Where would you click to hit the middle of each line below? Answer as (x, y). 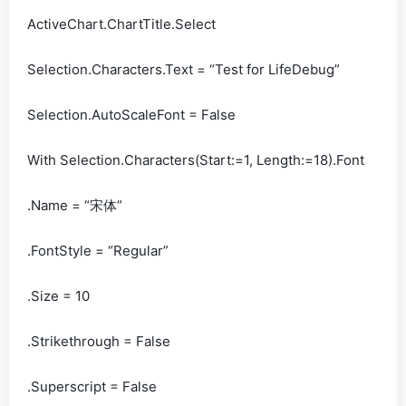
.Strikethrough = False (99, 341)
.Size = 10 (58, 296)
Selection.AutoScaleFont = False (131, 115)
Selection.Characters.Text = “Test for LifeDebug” (184, 69)
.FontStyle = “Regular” (98, 251)
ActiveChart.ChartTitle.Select (121, 24)
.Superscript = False (92, 387)
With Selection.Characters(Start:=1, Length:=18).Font (196, 160)
